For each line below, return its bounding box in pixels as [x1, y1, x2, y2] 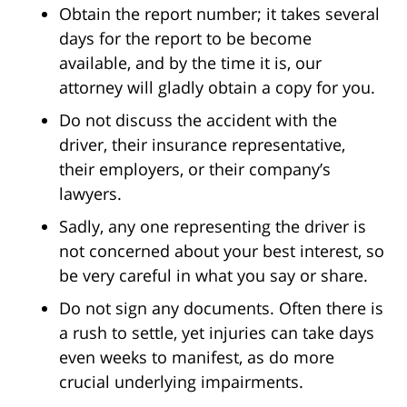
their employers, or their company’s [59, 157, 331, 180]
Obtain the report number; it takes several [59, 2, 380, 25]
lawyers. [59, 182, 122, 204]
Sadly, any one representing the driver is [59, 214, 366, 237]
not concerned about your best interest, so [59, 239, 384, 262]
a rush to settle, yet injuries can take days [59, 321, 374, 343]
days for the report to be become [59, 26, 312, 49]
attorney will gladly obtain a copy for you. [59, 75, 375, 98]
